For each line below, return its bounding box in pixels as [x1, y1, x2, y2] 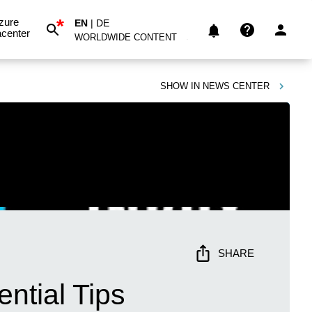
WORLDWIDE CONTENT [75, 31, 177, 42]
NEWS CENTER [203, 81, 270, 91]
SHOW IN [160, 81, 200, 91]
